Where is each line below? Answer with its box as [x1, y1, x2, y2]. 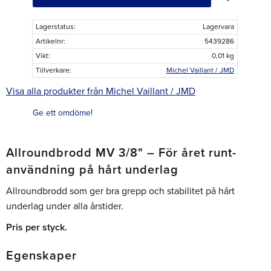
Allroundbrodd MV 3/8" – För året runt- [6, 145, 237, 160]
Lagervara [202, 22, 234, 31]
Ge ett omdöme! [33, 107, 93, 118]
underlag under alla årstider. [6, 200, 123, 213]
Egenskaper [6, 248, 77, 263]
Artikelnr [36, 37, 64, 45]
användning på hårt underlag [6, 162, 178, 177]
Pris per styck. [6, 221, 67, 233]
